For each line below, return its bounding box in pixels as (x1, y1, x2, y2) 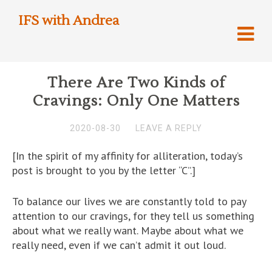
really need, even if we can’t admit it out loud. (12, 238, 226, 252)
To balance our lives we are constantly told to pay (12, 194, 246, 208)
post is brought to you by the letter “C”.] (12, 163, 195, 177)
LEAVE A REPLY (135, 123, 202, 133)
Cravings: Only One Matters (32, 92, 240, 110)
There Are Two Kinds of (47, 73, 225, 92)
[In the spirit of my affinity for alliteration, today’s (12, 149, 243, 163)
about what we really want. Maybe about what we (12, 223, 243, 237)
